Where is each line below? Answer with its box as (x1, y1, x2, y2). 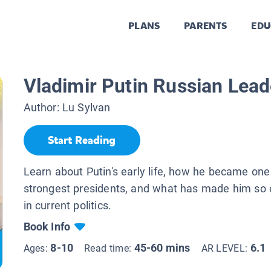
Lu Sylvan (62, 101, 111, 114)
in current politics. (23, 198, 112, 212)
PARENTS (184, 19, 227, 33)
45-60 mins (134, 241, 191, 254)
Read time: (84, 242, 134, 254)
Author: (23, 101, 62, 114)
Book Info (23, 220, 71, 233)
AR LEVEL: (201, 242, 250, 254)
